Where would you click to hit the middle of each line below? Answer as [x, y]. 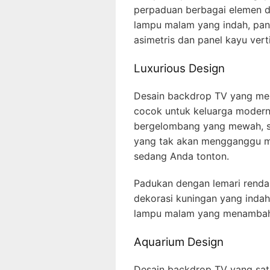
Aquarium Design [179, 242]
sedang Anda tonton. [181, 156]
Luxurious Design [179, 69]
